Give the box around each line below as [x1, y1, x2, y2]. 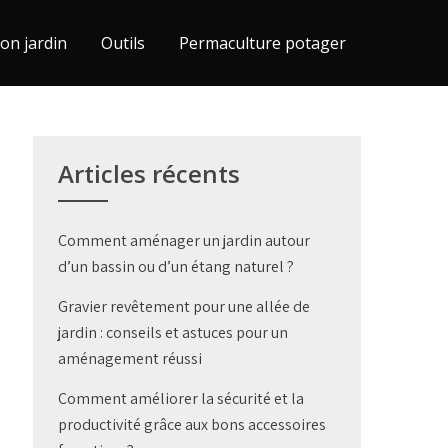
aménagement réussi [58, 348, 203, 369]
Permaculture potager [179, 32, 346, 54]
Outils [101, 32, 145, 54]
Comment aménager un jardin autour [58, 230, 311, 251]
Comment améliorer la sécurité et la [58, 388, 305, 409]
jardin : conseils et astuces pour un [58, 322, 289, 343]
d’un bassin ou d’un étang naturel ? [58, 256, 295, 277]
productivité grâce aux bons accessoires [58, 414, 327, 435]
